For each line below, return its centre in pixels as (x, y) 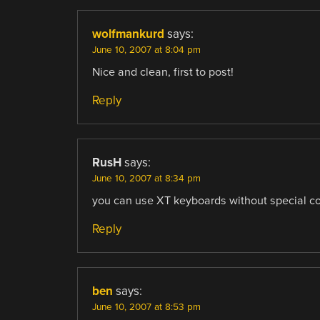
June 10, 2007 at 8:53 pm (146, 307)
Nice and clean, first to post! (162, 72)
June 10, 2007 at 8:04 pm (146, 50)
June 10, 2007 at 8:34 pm (146, 178)
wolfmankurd (128, 34)
